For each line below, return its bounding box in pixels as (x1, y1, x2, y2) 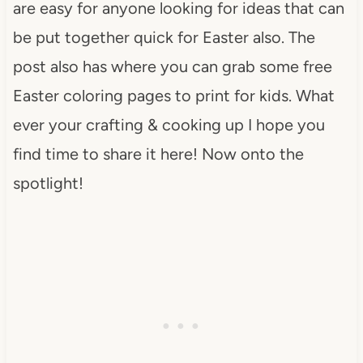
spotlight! (12, 173, 83, 193)
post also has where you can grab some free (12, 56, 332, 76)
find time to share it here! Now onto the (12, 143, 304, 164)
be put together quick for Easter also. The (12, 27, 315, 47)
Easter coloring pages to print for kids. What (12, 85, 335, 105)
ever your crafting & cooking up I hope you (12, 114, 325, 135)
